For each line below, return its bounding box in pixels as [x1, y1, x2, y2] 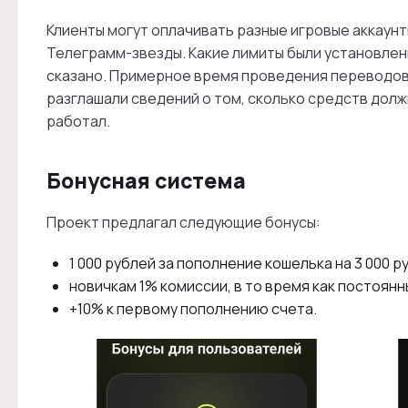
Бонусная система [46, 165, 246, 195]
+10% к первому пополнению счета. [69, 298, 317, 319]
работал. [46, 110, 110, 131]
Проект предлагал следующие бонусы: [46, 211, 321, 232]
